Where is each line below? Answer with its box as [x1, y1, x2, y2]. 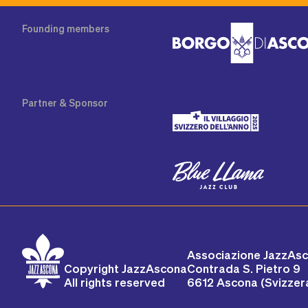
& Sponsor [59, 96, 108, 109]
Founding [22, 22, 67, 34]
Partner [22, 96, 59, 109]
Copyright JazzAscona [64, 261, 187, 275]
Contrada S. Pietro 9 [187, 261, 300, 275]
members [67, 22, 109, 34]
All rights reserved [64, 274, 165, 289]
